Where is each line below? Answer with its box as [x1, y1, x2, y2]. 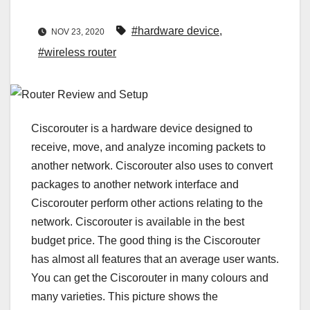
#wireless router [38, 46, 116, 59]
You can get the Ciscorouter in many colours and [31, 272, 268, 284]
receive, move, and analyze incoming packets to [31, 141, 266, 154]
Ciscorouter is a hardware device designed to [31, 122, 253, 135]
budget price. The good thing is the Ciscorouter [31, 235, 260, 247]
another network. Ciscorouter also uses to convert [31, 160, 273, 172]
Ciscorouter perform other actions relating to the [31, 197, 263, 210]
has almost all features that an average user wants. [31, 253, 279, 266]
